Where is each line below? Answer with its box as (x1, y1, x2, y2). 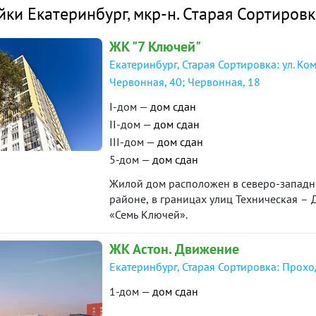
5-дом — (109, 152, 152, 166)
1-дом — (109, 284, 152, 298)
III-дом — (109, 135, 157, 149)
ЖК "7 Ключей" (109, 37, 201, 56)
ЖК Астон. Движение (109, 240, 239, 258)
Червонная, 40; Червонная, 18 (109, 75, 260, 89)
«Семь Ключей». (109, 207, 188, 221)
